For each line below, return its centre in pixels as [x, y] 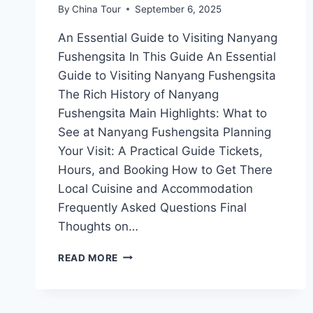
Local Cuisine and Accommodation [155, 188]
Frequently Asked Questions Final [152, 207]
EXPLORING [147, 254]
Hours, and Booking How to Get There [165, 169]
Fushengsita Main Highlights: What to [162, 113]
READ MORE [88, 257]
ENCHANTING [152, 283]
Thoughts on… [98, 226]
